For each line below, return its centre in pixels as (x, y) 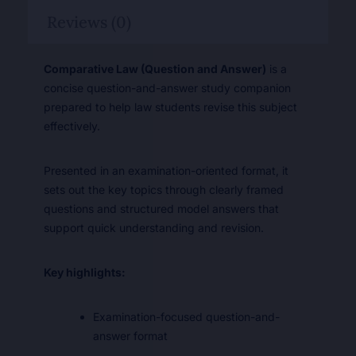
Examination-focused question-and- (186, 317)
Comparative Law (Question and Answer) (155, 69)
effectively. (72, 126)
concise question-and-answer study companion (167, 88)
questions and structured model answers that (161, 209)
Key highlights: (85, 272)
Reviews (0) (89, 22)
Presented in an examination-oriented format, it (166, 170)
